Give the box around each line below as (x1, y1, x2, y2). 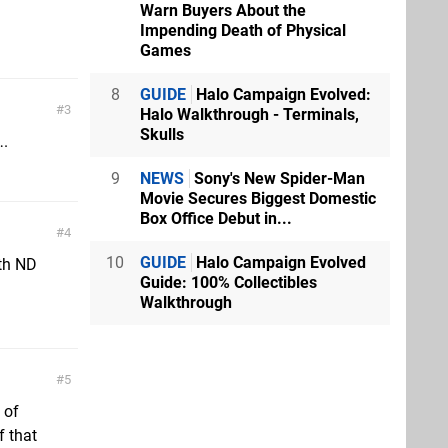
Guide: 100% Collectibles (140, 272, 317, 292)
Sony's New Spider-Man (190, 168, 365, 188)
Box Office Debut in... (140, 208, 292, 228)
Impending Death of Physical (140, 20, 346, 40)
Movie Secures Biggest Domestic (140, 188, 376, 208)
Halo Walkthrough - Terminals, (140, 104, 359, 124)
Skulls (140, 124, 184, 144)
